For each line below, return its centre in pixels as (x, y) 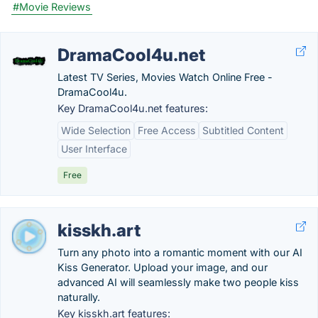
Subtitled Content (243, 130)
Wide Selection (96, 130)
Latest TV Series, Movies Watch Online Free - (165, 77)
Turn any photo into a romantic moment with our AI (180, 252)
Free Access (166, 130)
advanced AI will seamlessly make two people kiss (178, 282)
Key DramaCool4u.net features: (133, 108)
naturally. (79, 297)
